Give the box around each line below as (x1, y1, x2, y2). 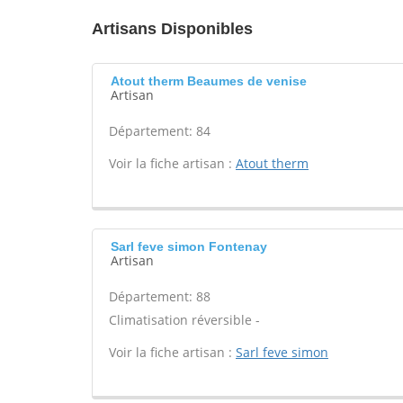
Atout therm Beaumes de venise (111, 74, 307, 88)
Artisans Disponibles (92, 20, 253, 38)
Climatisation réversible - (109, 311, 260, 328)
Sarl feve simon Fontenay (111, 239, 267, 254)
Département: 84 (109, 122, 210, 139)
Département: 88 (109, 288, 210, 305)
